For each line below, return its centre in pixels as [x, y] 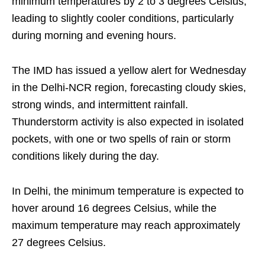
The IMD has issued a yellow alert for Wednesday [129, 71]
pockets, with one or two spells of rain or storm [121, 139]
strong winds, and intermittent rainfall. [100, 105]
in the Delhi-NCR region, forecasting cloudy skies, [129, 88]
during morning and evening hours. [94, 36]
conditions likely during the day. [85, 156]
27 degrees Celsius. [59, 243]
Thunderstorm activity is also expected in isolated [128, 122]
